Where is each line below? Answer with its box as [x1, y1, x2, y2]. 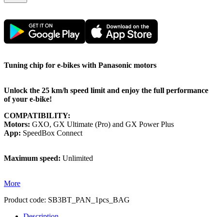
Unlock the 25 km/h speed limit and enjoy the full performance [4, 86, 208, 94]
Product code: [4, 195, 46, 204]
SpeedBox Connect [21, 128, 82, 137]
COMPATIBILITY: [4, 111, 70, 120]
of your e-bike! [4, 94, 52, 103]
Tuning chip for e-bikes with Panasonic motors [4, 61, 156, 69]
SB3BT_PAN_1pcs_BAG [46, 195, 130, 204]
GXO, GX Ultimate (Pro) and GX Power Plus [30, 120, 174, 128]
